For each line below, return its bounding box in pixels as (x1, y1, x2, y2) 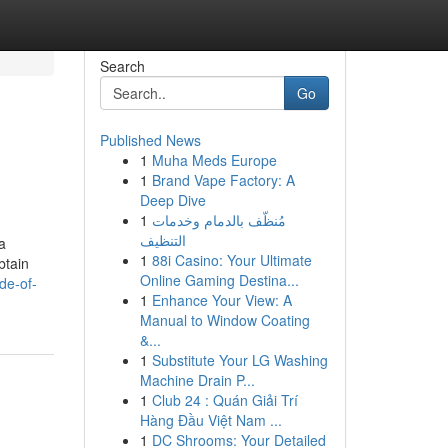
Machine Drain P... (139, 370, 255, 390)
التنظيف (139, 230, 186, 250)
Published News (99, 130, 201, 150)
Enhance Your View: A (151, 290, 292, 310)
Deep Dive (139, 190, 206, 210)
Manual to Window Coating (139, 310, 310, 330)
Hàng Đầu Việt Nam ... (139, 410, 282, 430)
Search (99, 56, 145, 76)
